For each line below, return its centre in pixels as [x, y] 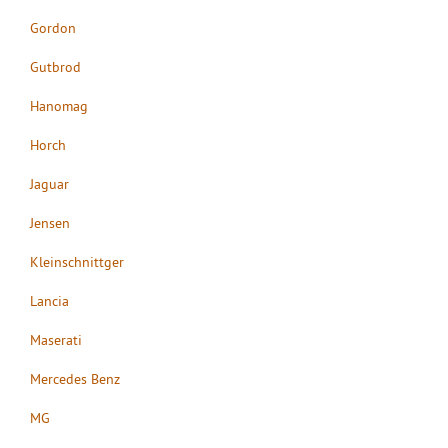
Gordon [53, 27]
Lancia [49, 300]
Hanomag [59, 105]
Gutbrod [55, 66]
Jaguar [49, 183]
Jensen [50, 222]
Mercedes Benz [75, 378]
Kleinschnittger [77, 261]
